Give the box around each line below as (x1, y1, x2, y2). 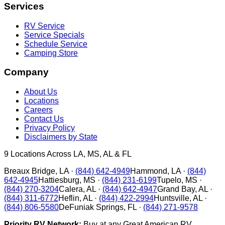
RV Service (24, 21, 65, 30)
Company (4, 67, 49, 78)
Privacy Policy (24, 124, 75, 132)
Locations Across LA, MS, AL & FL (9, 150, 132, 158)
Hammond (130, 167, 167, 175)
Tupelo (157, 176, 181, 184)
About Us (24, 87, 57, 96)
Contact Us (24, 115, 64, 123)
